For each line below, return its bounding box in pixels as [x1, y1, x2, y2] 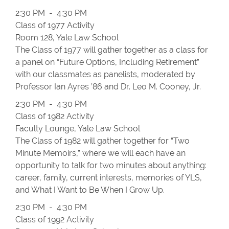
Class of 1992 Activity [15, 215, 94, 224]
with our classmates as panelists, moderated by [15, 70, 195, 79]
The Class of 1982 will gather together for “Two [15, 136, 190, 146]
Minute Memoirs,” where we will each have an [15, 148, 186, 158]
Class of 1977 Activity [15, 20, 95, 30]
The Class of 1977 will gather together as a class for [15, 45, 208, 55]
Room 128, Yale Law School [15, 33, 119, 42]
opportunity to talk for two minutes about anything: [15, 161, 207, 170]
